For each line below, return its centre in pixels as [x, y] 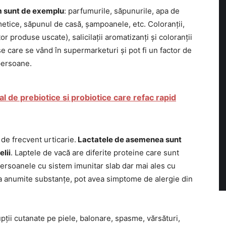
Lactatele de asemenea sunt [129, 139]
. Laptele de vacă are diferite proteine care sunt [95, 153]
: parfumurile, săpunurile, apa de [122, 11]
